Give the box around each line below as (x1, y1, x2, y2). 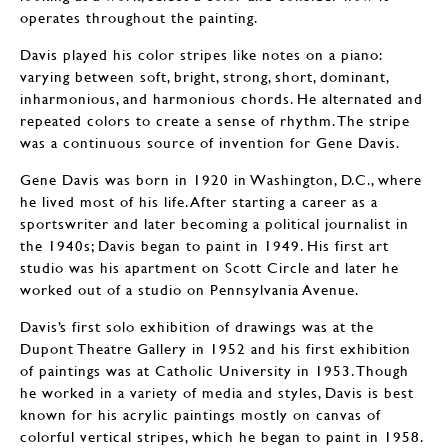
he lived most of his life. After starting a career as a (20, 191, 378, 210)
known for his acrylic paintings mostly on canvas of (20, 404, 381, 423)
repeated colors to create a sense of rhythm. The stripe (20, 110, 410, 129)
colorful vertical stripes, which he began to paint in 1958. (20, 426, 424, 445)
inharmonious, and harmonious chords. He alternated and (20, 88, 423, 107)
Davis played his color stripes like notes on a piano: (20, 44, 382, 63)
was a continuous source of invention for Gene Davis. (20, 132, 400, 151)
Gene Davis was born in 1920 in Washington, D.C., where (20, 169, 422, 188)
